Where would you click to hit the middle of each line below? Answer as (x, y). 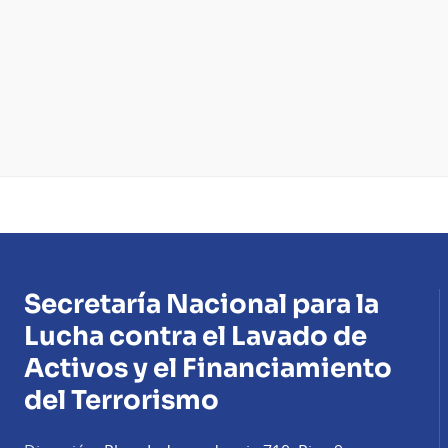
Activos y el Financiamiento (208, 369)
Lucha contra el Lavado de (195, 337)
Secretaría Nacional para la (201, 305)
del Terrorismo (121, 401)
